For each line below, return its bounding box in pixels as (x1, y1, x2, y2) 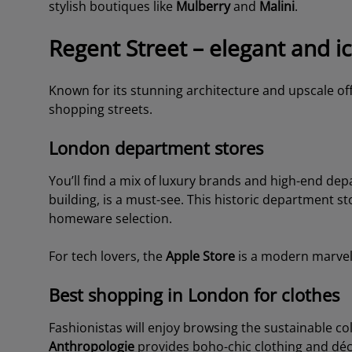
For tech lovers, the (48, 247, 166, 265)
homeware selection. (48, 210, 175, 227)
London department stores (48, 136, 263, 159)
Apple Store (165, 247, 235, 265)
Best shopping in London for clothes (48, 283, 339, 306)
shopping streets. (48, 101, 156, 118)
